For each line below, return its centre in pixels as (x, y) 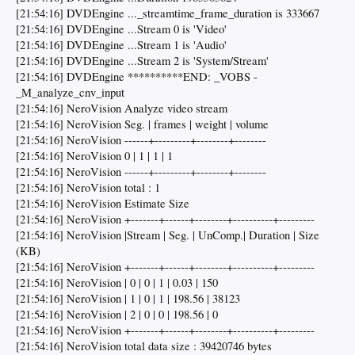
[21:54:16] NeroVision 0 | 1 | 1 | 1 (94, 156)
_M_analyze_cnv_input (70, 93)
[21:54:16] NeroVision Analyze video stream (122, 109)
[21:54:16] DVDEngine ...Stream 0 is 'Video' (121, 29)
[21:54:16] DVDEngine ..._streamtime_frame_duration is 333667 (168, 13)
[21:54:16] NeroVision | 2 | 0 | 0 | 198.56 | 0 (117, 315)
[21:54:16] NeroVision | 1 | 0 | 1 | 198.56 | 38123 (128, 299)
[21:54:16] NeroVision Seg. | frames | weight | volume (142, 124)
